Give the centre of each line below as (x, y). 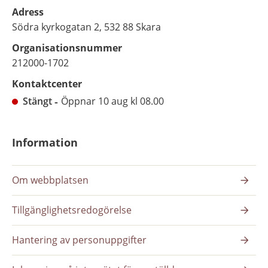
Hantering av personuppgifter (79, 240)
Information (45, 143)
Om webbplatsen (50, 180)
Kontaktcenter (47, 84)
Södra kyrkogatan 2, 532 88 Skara (86, 27)
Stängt (37, 101)
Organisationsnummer (67, 48)
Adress (28, 12)
